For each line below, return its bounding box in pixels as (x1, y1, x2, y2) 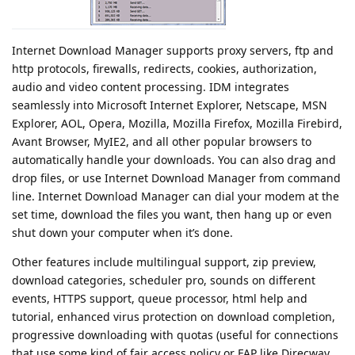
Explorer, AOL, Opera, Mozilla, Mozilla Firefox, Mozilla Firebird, (12, 115, 342, 131)
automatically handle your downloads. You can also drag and (12, 151, 336, 167)
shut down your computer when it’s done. (12, 224, 233, 240)
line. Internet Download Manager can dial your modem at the (12, 188, 339, 204)
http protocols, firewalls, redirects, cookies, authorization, (12, 60, 317, 76)
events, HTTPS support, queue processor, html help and (12, 290, 307, 306)
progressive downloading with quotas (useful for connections (12, 326, 338, 342)
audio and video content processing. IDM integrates (12, 78, 289, 94)
